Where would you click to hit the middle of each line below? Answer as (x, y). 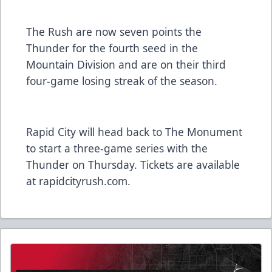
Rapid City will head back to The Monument (134, 132)
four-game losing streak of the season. (123, 81)
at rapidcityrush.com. (80, 181)
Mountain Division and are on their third (126, 65)
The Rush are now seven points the (114, 32)
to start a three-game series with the (117, 148)
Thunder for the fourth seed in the (112, 48)
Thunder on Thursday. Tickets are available (133, 165)
